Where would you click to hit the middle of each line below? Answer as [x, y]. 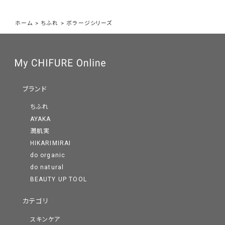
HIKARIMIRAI [50, 143]
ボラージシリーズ [89, 24]
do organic [48, 155]
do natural [47, 167]
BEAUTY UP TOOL [58, 180]
